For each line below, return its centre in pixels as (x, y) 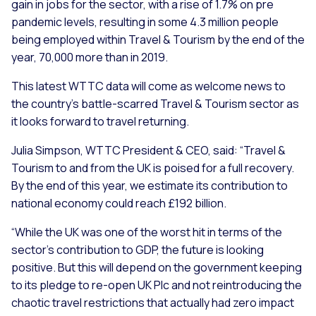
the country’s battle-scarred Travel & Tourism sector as (155, 103)
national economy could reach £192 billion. (119, 203)
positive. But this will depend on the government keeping (157, 267)
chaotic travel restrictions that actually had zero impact (153, 302)
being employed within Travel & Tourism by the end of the (158, 39)
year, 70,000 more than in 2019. (90, 57)
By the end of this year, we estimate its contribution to (150, 185)
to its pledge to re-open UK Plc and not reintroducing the (157, 285)
